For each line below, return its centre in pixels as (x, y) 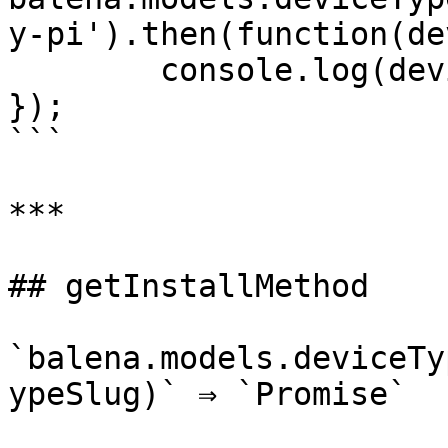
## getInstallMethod (188, 286)
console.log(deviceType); (84, 70)
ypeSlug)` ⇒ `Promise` (207, 394)
